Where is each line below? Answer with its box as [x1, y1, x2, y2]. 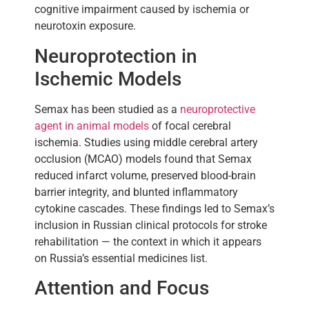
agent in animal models [34, 119, 149, 132]
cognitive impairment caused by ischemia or [34, 3, 249, 17]
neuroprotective [180, 102, 255, 116]
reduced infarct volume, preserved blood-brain [34, 168, 256, 182]
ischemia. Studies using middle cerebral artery [34, 135, 258, 149]
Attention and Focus [34, 276, 209, 299]
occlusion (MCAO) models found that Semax [34, 152, 252, 166]
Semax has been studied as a [34, 102, 180, 116]
